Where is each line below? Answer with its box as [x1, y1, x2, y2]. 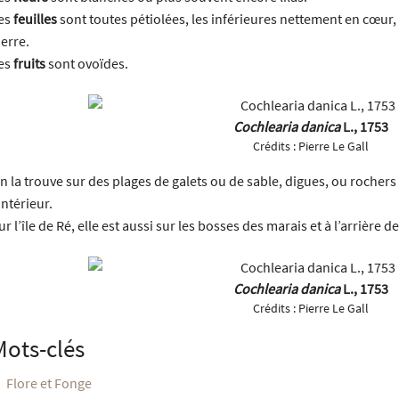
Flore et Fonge [5, 373, 92, 392]
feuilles [13, 9, 57, 28]
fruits [13, 53, 45, 72]
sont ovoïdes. [45, 53, 128, 72]
